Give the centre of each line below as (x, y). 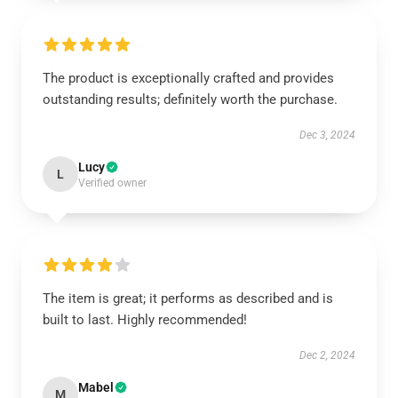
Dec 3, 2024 (327, 135)
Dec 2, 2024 (327, 355)
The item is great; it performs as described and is (188, 298)
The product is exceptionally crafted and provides (188, 78)
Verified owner (112, 183)
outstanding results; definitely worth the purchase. (190, 99)
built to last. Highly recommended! (145, 320)
